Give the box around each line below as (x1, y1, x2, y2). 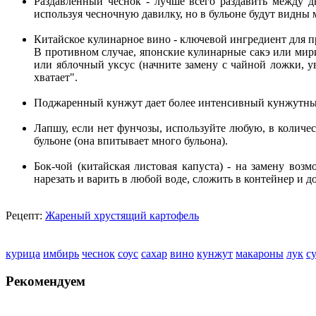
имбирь (43, 248, 79, 260)
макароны (236, 248, 284, 260)
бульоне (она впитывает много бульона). (34, 135, 228, 147)
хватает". (34, 71, 78, 84)
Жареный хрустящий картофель (45, 209, 199, 222)
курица (6, 248, 40, 260)
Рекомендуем (6, 273, 85, 288)
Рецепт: (6, 209, 45, 222)
